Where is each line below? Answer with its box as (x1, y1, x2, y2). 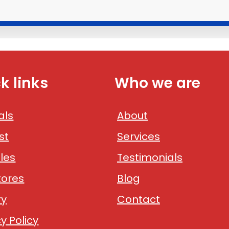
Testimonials (117, 150, 182, 165)
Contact (117, 192, 160, 207)
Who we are (114, 73, 200, 93)
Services (117, 129, 160, 144)
